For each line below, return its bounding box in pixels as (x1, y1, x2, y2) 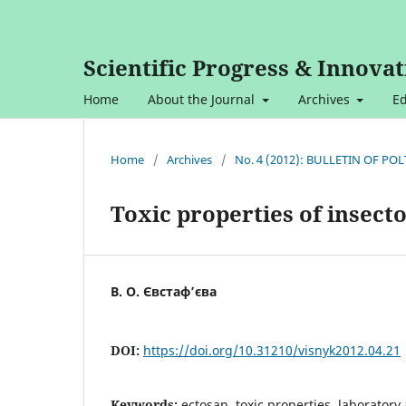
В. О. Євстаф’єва (111, 282, 217, 300)
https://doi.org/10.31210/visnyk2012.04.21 (143, 341, 401, 359)
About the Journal (148, 90, 258, 108)
